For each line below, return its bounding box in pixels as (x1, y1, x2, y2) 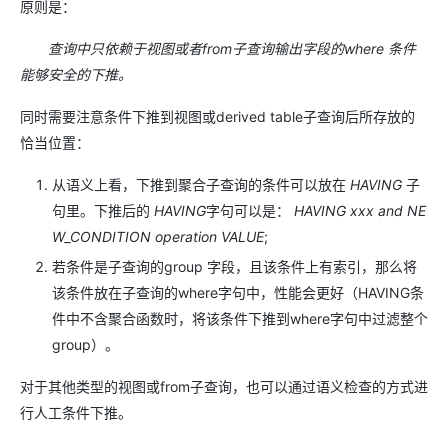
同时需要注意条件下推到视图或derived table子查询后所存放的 (20, 108, 415, 125)
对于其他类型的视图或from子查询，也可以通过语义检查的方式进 (20, 377, 428, 395)
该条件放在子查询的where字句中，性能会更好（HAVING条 (52, 283, 424, 301)
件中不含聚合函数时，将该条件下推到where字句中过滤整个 (52, 309, 428, 327)
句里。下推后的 (52, 202, 154, 219)
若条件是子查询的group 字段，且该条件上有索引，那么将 (52, 257, 417, 275)
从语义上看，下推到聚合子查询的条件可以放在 (52, 176, 350, 193)
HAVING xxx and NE (294, 202, 426, 219)
